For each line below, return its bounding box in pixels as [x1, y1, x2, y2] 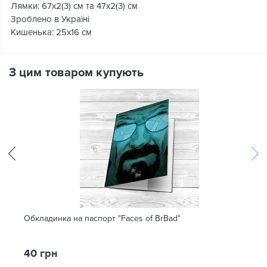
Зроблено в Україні [11, 14, 89, 24]
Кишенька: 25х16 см [11, 27, 92, 38]
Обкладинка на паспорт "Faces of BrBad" [24, 213, 181, 223]
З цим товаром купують [9, 66, 144, 80]
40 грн [24, 247, 57, 260]
